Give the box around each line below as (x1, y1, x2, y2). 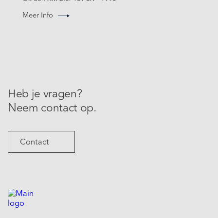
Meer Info (22, 10, 53, 21)
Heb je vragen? (8, 85, 82, 103)
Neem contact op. (8, 99, 96, 117)
